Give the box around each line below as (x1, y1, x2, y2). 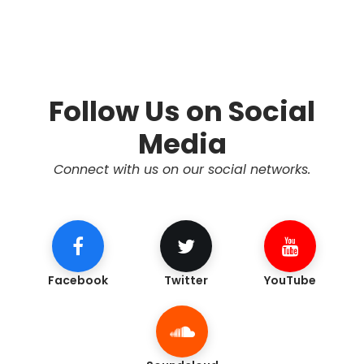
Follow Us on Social (49, 92, 315, 132)
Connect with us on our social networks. (54, 160, 310, 180)
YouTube (264, 272, 316, 289)
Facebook (48, 272, 108, 289)
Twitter (164, 272, 208, 289)
